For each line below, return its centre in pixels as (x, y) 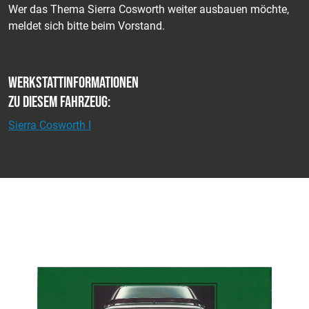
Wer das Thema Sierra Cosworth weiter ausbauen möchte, (149, 10)
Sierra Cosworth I (50, 126)
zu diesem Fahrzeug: (59, 102)
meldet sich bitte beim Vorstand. (87, 26)
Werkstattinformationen (73, 83)
